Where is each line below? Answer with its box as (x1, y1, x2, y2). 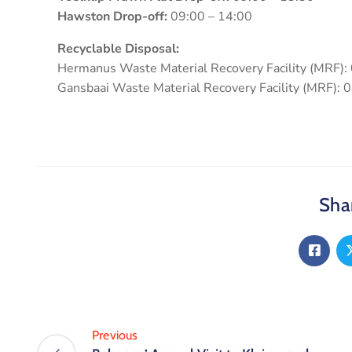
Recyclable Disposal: (57, 39, 179, 57)
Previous (92, 327, 138, 343)
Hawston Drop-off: (57, 7, 167, 25)
